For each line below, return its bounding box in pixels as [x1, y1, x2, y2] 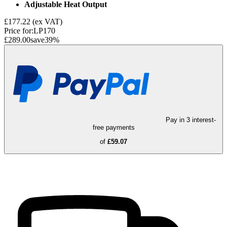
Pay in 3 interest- [165, 116, 216, 124]
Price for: [4, 26, 33, 35]
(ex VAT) [32, 17, 62, 26]
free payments [92, 124, 135, 132]
